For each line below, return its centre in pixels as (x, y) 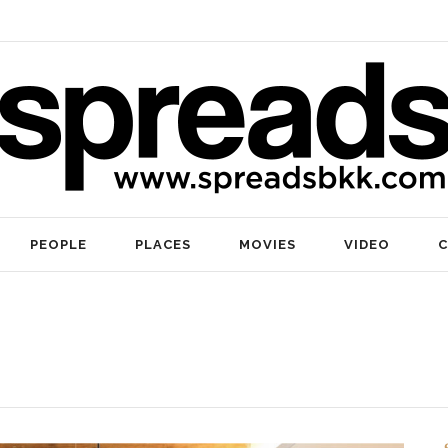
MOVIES (267, 244)
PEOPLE (58, 244)
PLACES (163, 244)
